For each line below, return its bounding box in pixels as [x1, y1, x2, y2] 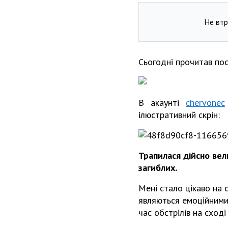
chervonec [185, 96, 225, 108]
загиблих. [138, 161, 177, 174]
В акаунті [138, 96, 186, 108]
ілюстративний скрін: [138, 108, 220, 121]
